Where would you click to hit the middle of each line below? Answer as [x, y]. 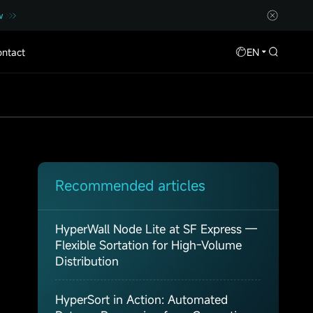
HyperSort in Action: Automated [142, 299]
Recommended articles [131, 186]
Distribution [87, 261]
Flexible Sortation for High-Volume [149, 245]
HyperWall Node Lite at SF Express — [156, 228]
